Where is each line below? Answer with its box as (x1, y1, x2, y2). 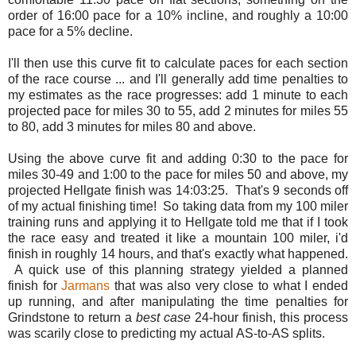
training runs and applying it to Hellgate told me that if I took (8, 215, 348, 230)
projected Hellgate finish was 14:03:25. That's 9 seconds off (8, 184, 348, 198)
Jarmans (61, 279, 110, 293)
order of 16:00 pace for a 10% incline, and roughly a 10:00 (8, 9, 348, 23)
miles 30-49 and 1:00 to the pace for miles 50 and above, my (8, 168, 348, 182)
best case (136, 311, 191, 325)
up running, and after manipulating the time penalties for (8, 295, 348, 309)
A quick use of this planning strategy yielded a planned (8, 263, 348, 277)
